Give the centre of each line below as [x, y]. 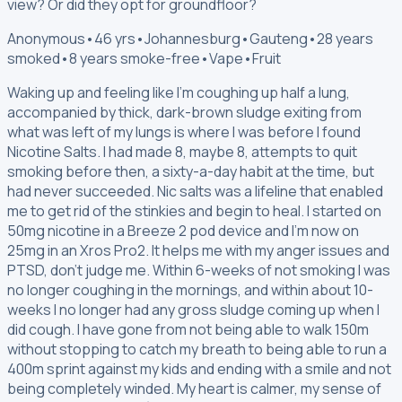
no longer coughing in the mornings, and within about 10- [190, 289]
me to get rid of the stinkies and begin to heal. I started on [194, 210]
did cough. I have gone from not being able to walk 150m [188, 329]
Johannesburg [192, 38]
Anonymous [46, 38]
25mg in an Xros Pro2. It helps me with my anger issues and [198, 250]
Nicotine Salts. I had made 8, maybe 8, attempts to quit [182, 151]
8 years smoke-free [135, 58]
